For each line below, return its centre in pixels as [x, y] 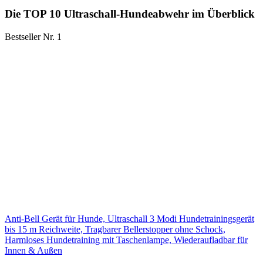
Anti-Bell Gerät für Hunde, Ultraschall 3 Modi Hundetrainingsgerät [129, 218]
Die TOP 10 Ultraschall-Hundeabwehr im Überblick [130, 14]
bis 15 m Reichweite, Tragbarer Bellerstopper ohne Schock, [115, 229]
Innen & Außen [33, 250]
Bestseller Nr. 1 [33, 36]
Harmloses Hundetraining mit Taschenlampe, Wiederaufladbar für [126, 240]
